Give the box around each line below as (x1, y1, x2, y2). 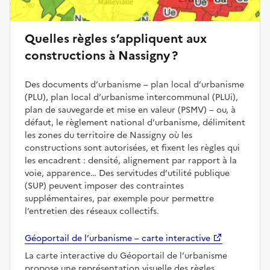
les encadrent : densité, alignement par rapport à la (25, 154, 237, 167)
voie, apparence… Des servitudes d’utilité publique (25, 166, 230, 180)
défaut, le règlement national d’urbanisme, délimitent (25, 116, 245, 129)
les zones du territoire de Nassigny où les (25, 128, 192, 142)
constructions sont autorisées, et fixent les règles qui (25, 141, 240, 154)
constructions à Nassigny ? (25, 46, 178, 64)
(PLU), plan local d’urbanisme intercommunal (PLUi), (25, 90, 238, 104)
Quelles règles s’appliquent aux (25, 29, 207, 48)
